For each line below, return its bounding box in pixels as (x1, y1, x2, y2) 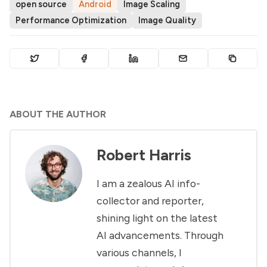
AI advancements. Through (97, 228, 223, 241)
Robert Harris (97, 146, 191, 164)
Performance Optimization (15, 14, 126, 26)
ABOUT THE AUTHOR (10, 108, 106, 120)
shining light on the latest (97, 211, 218, 224)
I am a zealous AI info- (97, 176, 200, 190)
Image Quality (138, 14, 196, 26)
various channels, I (97, 246, 182, 259)
